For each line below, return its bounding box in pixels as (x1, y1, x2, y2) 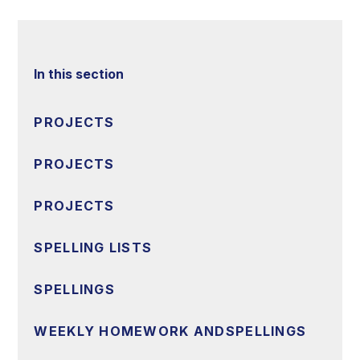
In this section (34, 65, 125, 82)
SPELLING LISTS (34, 239, 153, 256)
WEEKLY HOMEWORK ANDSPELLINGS (34, 323, 307, 340)
